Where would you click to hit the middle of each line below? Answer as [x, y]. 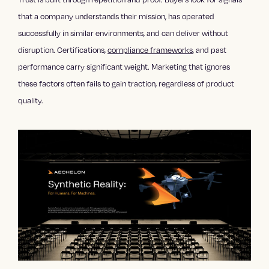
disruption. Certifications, [63, 50]
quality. [31, 100]
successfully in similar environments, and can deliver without [123, 33]
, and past [210, 50]
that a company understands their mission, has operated [116, 16]
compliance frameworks [150, 50]
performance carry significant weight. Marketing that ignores [124, 66]
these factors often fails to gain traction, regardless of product [126, 83]
